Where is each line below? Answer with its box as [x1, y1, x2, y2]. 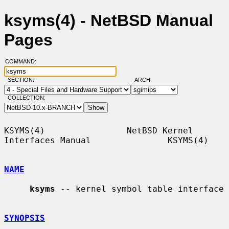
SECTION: [7, 77, 39, 83]
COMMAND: [5, 58, 42, 65]
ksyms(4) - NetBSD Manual [4, 11, 213, 30]
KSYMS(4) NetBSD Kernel [4, 125, 193, 135]
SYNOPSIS [4, 213, 45, 223]
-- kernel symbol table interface [55, 184, 224, 194]
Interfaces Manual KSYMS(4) [4, 135, 209, 145]
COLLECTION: [7, 95, 45, 101]
